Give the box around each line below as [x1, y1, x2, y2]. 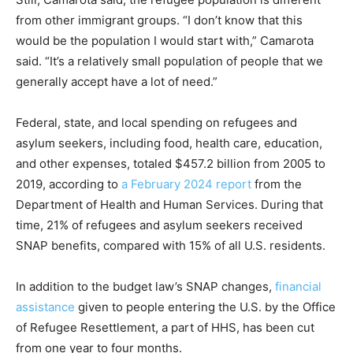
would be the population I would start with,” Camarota [16, 33, 314, 48]
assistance [16, 299, 75, 314]
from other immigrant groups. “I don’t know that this [16, 13, 303, 28]
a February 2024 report [121, 176, 251, 191]
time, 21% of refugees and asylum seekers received [16, 217, 303, 232]
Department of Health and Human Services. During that [16, 197, 323, 212]
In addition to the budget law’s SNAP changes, [16, 279, 275, 294]
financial [275, 279, 321, 294]
